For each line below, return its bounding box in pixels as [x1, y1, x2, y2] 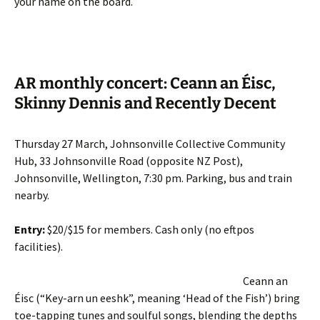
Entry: [14, 222, 45, 236]
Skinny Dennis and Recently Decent [14, 94, 276, 113]
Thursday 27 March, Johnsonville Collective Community [14, 136, 285, 151]
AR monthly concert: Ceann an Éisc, [14, 74, 276, 93]
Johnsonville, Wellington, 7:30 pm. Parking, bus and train [14, 171, 292, 185]
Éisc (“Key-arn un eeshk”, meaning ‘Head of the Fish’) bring [14, 291, 300, 305]
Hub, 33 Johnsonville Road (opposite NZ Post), [14, 154, 243, 168]
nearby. [14, 188, 51, 202]
